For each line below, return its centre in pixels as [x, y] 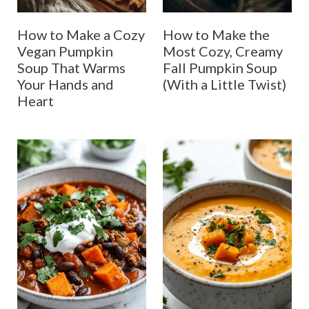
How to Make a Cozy [81, 34]
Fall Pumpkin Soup [220, 67]
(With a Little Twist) [225, 84]
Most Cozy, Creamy [223, 51]
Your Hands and [65, 84]
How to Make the [216, 34]
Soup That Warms [71, 67]
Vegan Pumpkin [65, 51]
